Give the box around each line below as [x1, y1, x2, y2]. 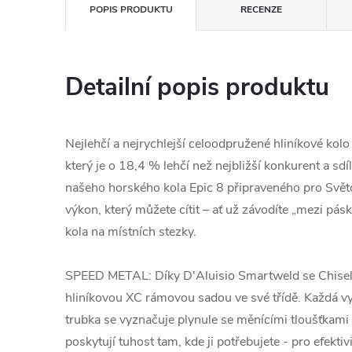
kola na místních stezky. [65, 223, 196, 240]
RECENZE [240, 3, 282, 16]
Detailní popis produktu [65, 71, 329, 104]
